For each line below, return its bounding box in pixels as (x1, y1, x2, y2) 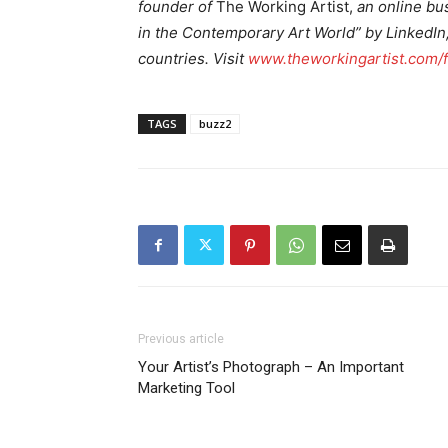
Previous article (138, 332, 224, 347)
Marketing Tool (138, 379, 235, 398)
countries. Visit (138, 49, 248, 69)
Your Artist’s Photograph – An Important (138, 358, 404, 377)
